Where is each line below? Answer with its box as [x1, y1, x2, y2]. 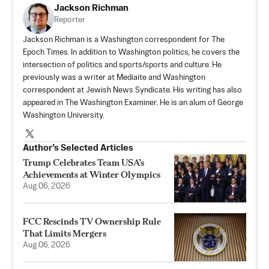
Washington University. [23, 111, 104, 119]
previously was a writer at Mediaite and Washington [23, 73, 205, 82]
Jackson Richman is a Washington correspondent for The [23, 35, 225, 44]
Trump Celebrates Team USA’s [23, 156, 144, 168]
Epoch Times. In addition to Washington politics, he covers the [23, 48, 240, 56]
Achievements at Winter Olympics [23, 168, 160, 180]
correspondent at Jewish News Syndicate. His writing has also [23, 86, 242, 94]
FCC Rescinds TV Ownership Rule [23, 215, 161, 227]
